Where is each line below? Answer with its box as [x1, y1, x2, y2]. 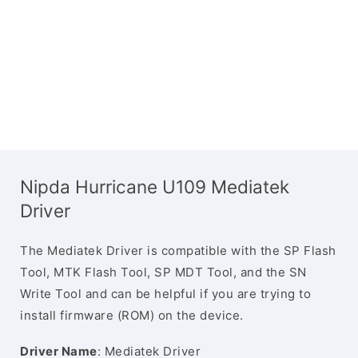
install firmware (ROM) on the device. [20, 308, 244, 323]
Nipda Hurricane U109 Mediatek [20, 176, 289, 197]
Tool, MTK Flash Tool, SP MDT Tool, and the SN [20, 265, 307, 280]
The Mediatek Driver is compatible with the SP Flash [20, 243, 336, 258]
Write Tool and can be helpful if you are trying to [20, 286, 311, 301]
